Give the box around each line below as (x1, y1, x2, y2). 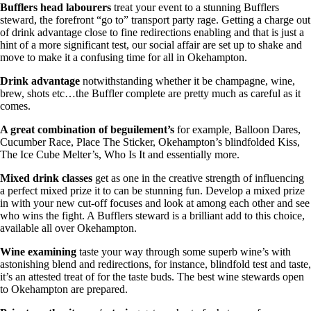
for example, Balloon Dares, (174, 123, 301, 135)
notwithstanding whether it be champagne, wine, (80, 74, 295, 87)
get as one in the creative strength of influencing (92, 171, 304, 184)
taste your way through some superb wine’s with (76, 245, 291, 258)
